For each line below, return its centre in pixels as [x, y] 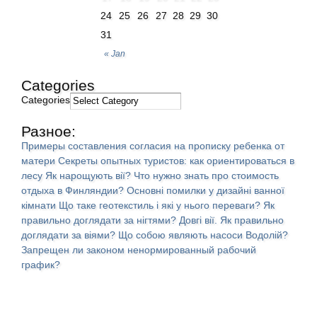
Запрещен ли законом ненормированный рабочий [139, 249]
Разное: [48, 131]
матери [38, 160]
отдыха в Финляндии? [73, 190]
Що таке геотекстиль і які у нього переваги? [160, 205]
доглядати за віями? [68, 235]
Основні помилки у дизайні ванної [206, 190]
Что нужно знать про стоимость [206, 175]
